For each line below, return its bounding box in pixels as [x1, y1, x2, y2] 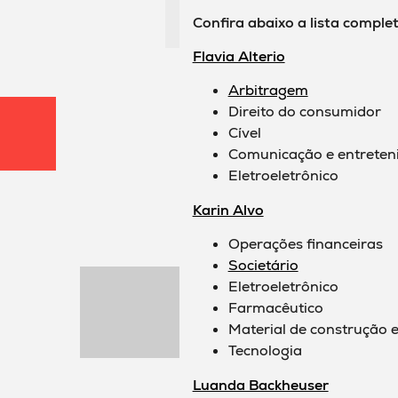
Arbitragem [227, 81, 308, 100]
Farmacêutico [227, 298, 323, 318]
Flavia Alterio [192, 47, 285, 67]
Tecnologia [227, 341, 302, 361]
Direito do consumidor [227, 102, 381, 122]
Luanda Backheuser [192, 375, 329, 394]
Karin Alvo [192, 200, 264, 219]
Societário [227, 256, 298, 275]
